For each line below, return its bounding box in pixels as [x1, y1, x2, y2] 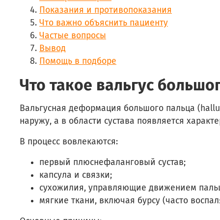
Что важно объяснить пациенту [39, 17, 168, 28]
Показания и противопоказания [39, 4, 172, 15]
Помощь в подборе [39, 55, 116, 66]
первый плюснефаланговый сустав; [39, 157, 186, 167]
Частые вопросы [39, 30, 106, 41]
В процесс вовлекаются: [20, 136, 118, 147]
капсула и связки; [39, 169, 112, 180]
